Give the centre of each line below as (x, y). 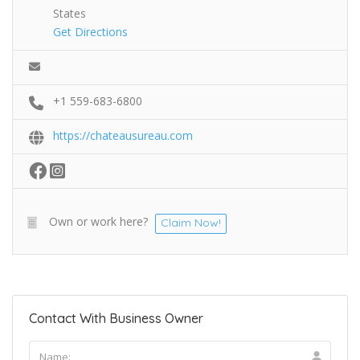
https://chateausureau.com (123, 136)
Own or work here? (98, 222)
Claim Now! (191, 223)
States (70, 14)
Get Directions (90, 32)
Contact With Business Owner (116, 319)
